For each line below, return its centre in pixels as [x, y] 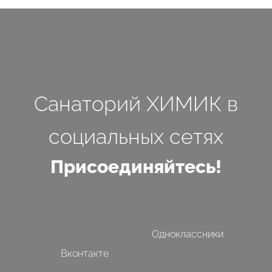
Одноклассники [188, 234]
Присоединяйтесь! [136, 167]
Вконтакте [84, 253]
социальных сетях [136, 137]
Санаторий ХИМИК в [136, 104]
